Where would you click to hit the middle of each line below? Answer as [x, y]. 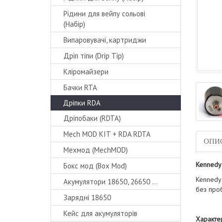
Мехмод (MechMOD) [96, 150]
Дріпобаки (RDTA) [92, 118]
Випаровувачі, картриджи [105, 40]
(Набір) [74, 24]
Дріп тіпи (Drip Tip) [94, 56]
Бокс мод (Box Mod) [95, 166]
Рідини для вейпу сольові [104, 14]
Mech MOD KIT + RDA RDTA [107, 134]
